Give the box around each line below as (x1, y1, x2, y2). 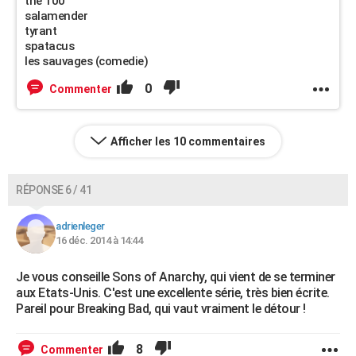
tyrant (25, 24, 56, 38)
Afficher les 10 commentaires (110, 135, 265, 148)
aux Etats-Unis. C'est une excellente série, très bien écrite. (16, 285, 330, 300)
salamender (25, 9, 87, 23)
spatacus (25, 39, 74, 53)
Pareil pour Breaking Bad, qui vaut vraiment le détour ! (16, 301, 306, 316)
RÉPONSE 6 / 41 (16, 184, 91, 196)
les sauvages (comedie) (25, 54, 148, 68)
